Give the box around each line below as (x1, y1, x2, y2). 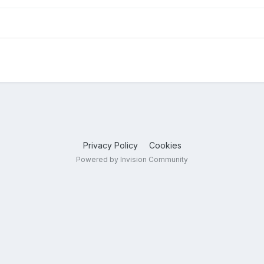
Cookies (148, 140, 181, 150)
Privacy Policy (82, 140, 138, 150)
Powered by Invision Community (76, 154, 188, 164)
